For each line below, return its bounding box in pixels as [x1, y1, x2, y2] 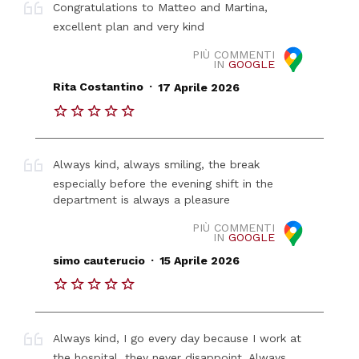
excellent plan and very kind [53, 19, 205, 33]
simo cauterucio [53, 254, 146, 268]
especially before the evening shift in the [53, 177, 274, 191]
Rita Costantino [53, 80, 144, 94]
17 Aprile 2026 [157, 80, 240, 94]
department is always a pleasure [53, 193, 231, 207]
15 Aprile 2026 [159, 254, 240, 268]
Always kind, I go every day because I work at [53, 331, 302, 345]
